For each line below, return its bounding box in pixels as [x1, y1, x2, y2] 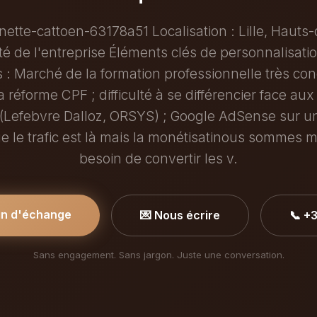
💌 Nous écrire [139, 208, 220, 222]
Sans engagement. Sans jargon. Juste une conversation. [33, 249, 284, 260]
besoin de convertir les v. [79, 150, 238, 167]
